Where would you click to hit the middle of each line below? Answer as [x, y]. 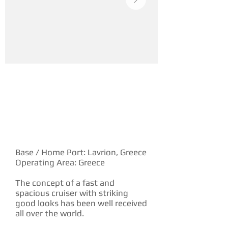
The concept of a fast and [65, 183]
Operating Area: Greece [60, 162]
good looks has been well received [81, 203]
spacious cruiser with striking [72, 193]
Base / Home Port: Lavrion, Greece [81, 152]
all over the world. [50, 213]
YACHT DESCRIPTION [57, 130]
